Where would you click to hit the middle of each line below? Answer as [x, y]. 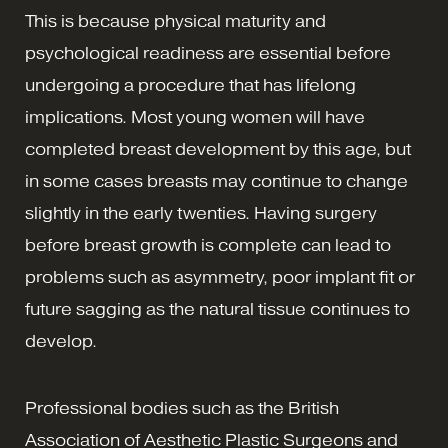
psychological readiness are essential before [208, 53]
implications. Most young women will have [195, 117]
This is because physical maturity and [175, 21]
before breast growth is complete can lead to [208, 245]
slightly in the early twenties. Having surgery [201, 213]
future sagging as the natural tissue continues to [217, 309]
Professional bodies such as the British [182, 408]
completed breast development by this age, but [218, 149]
